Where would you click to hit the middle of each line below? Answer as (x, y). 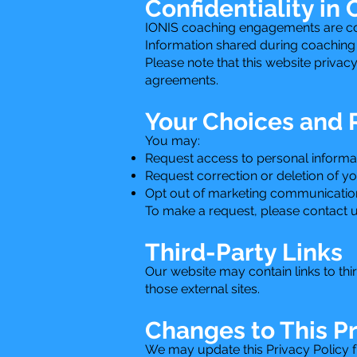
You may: (173, 140)
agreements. (182, 80)
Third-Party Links (244, 252)
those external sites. (202, 288)
